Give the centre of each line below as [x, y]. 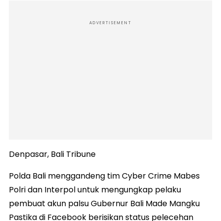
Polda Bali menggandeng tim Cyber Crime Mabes [104, 176]
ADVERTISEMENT [110, 23]
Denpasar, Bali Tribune [52, 154]
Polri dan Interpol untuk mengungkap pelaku [95, 190]
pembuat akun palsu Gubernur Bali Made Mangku [104, 204]
